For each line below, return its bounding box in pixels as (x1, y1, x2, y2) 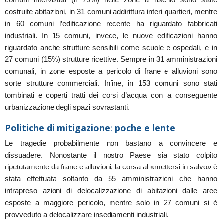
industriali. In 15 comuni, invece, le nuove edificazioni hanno (5, 31, 217, 40)
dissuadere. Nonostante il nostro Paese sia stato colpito (5, 151, 217, 160)
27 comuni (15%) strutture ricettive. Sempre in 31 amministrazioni (5, 55, 217, 64)
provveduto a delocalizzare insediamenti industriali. (5, 210, 168, 219)
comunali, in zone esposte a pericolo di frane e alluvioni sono (5, 67, 217, 76)
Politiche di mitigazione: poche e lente (5, 122, 175, 134)
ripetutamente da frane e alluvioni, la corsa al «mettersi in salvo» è (5, 163, 217, 171)
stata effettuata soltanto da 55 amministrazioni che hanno (5, 174, 217, 183)
